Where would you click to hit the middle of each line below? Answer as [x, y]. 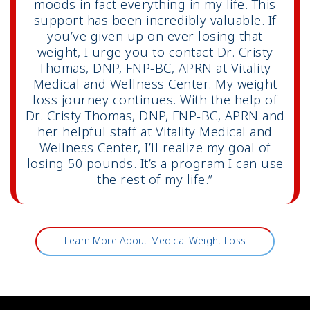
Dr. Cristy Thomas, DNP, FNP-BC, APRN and [155, 117]
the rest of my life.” [155, 180]
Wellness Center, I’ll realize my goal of [155, 148]
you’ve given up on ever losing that [155, 37]
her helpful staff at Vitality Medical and [155, 133]
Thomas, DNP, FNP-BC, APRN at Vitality [155, 69]
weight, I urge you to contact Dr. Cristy [155, 53]
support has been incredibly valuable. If [155, 21]
